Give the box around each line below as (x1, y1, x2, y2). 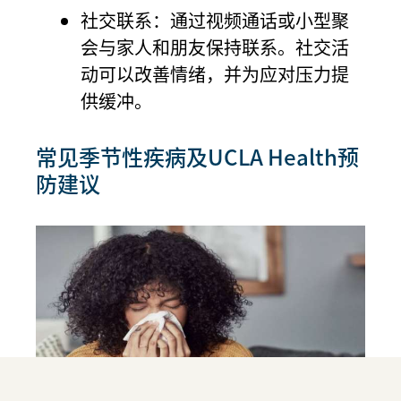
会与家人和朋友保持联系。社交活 (81, 33, 349, 60)
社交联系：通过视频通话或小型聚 (81, 6, 349, 33)
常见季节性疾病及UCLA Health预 (36, 140, 359, 172)
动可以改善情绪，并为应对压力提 (81, 60, 349, 87)
